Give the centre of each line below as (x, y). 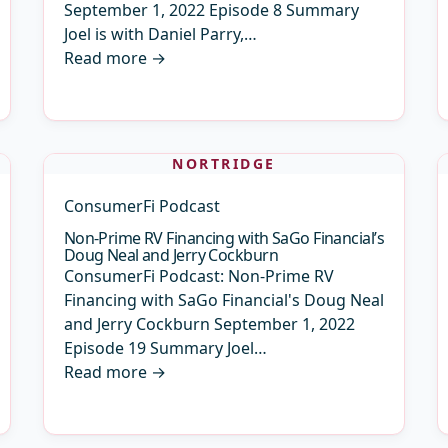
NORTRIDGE (224, 163)
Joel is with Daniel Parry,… (160, 34)
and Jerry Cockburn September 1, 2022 (209, 324)
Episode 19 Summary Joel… (165, 348)
